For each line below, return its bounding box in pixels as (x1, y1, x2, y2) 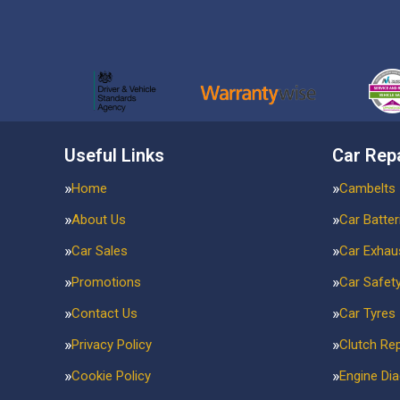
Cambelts (339, 180, 396, 196)
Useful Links (64, 145, 164, 166)
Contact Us (71, 305, 137, 321)
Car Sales (71, 243, 128, 259)
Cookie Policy (71, 368, 151, 384)
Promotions (71, 274, 141, 290)
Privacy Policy (71, 337, 152, 353)
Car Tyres (339, 305, 396, 321)
